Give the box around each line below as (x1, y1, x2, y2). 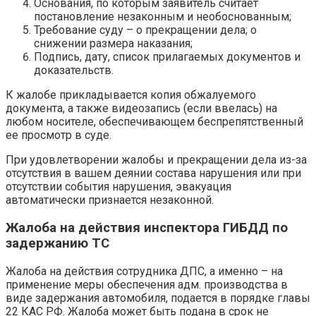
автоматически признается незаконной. (6, 193, 214, 207)
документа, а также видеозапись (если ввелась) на (6, 102, 277, 116)
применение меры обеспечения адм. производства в (6, 277, 288, 291)
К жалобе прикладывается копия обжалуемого (6, 88, 256, 102)
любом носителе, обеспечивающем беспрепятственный (6, 115, 303, 129)
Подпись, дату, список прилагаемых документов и (34, 50, 300, 64)
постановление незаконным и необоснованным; (34, 10, 291, 24)
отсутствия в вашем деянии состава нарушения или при (6, 166, 301, 181)
